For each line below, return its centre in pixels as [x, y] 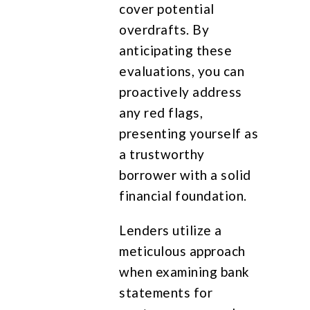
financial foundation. [183, 195]
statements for [166, 292]
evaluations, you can [182, 71]
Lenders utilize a [171, 230]
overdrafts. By [164, 29]
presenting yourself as [189, 133]
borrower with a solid [185, 174]
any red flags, [161, 112]
